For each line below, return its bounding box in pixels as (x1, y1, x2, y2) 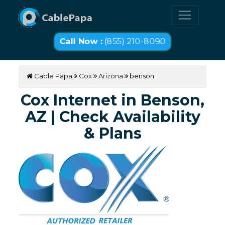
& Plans (83, 124, 142, 143)
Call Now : (60, 37, 102, 47)
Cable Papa (33, 72, 73, 80)
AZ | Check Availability (25, 107, 200, 127)
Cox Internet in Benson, (21, 91, 204, 110)
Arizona (98, 72, 124, 80)
